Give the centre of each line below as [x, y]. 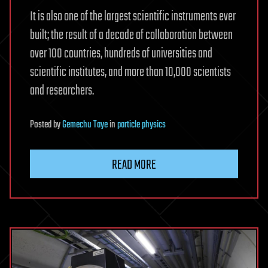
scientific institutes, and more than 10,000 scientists [130, 72]
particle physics [141, 125]
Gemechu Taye [85, 125]
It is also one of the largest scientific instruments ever [133, 16]
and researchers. [62, 91]
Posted [42, 125]
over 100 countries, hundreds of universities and [121, 54]
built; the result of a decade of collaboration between [131, 35]
